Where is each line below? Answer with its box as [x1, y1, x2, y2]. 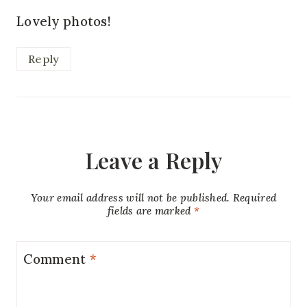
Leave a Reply [85, 145, 222, 175]
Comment [23, 250, 90, 267]
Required [232, 191, 277, 204]
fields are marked [107, 204, 194, 217]
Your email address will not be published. [30, 191, 230, 204]
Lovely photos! [16, 12, 111, 29]
